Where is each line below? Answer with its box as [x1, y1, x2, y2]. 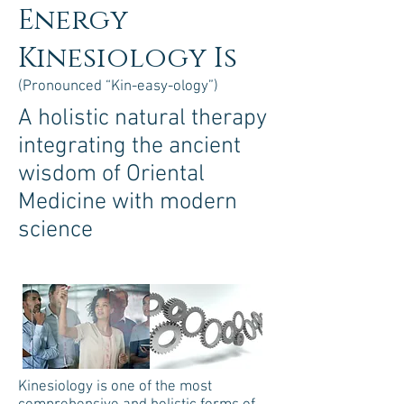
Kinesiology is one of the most [18, 378, 212, 396]
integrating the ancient [18, 133, 241, 161]
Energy [18, 2, 128, 40]
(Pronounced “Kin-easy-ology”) [18, 78, 218, 96]
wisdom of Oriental [18, 161, 205, 188]
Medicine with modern [18, 188, 237, 216]
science [18, 216, 93, 244]
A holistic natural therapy [18, 105, 267, 133]
